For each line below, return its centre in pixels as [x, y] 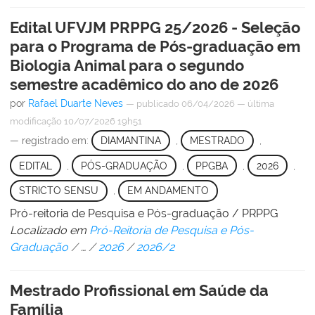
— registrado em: [51, 140]
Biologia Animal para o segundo [127, 65]
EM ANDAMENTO [168, 191]
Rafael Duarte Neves [76, 103]
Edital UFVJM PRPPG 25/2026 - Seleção [155, 27]
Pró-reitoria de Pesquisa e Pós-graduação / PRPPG [144, 213]
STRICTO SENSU [58, 191]
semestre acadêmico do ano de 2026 [144, 84]
